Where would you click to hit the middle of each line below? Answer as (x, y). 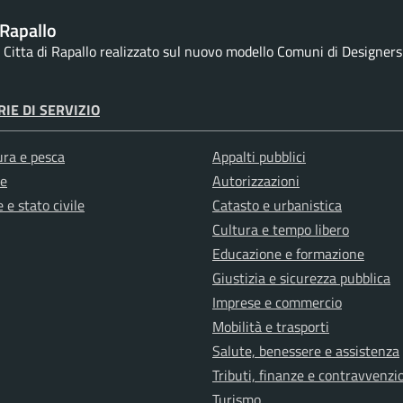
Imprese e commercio (277, 303)
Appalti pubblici (259, 157)
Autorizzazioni (256, 181)
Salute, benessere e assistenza (306, 351)
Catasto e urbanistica (277, 206)
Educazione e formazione (288, 254)
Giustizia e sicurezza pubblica (301, 278)
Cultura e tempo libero (281, 230)
